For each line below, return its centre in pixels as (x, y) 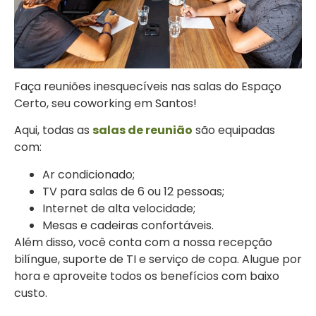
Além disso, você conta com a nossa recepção (143, 242)
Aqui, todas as (53, 130)
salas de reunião (142, 130)
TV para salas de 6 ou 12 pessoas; (133, 191)
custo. (31, 293)
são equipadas (234, 130)
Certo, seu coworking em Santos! (105, 103)
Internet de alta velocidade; (119, 208)
